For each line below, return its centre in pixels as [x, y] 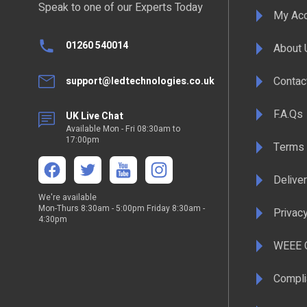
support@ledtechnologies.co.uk [140, 82]
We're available [67, 197]
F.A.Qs [288, 114]
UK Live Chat [95, 116]
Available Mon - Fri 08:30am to [123, 128]
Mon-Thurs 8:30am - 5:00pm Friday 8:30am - [122, 208]
